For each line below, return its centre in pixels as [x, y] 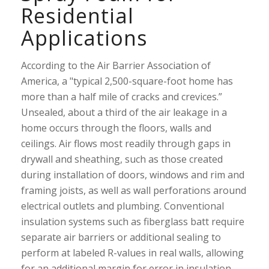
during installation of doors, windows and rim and [132, 175]
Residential [77, 16]
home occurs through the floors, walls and [116, 128]
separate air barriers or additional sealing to [121, 237]
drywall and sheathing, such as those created [122, 159]
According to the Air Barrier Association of [116, 65]
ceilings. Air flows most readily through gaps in [125, 144]
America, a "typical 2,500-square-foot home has [127, 81]
